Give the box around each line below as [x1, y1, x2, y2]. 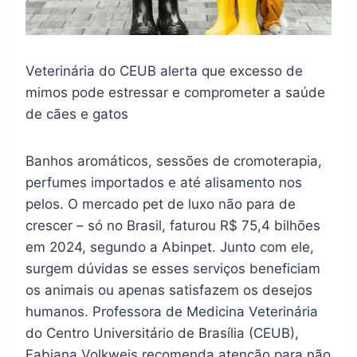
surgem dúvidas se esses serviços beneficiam [25, 261, 320, 277]
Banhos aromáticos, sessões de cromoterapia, [25, 153, 322, 170]
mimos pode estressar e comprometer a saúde [25, 84, 325, 101]
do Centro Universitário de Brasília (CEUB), [25, 325, 299, 342]
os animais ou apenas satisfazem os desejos [25, 282, 312, 299]
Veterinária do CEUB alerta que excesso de [25, 63, 303, 80]
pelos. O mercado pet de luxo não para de [25, 196, 296, 213]
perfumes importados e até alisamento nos [25, 175, 302, 191]
